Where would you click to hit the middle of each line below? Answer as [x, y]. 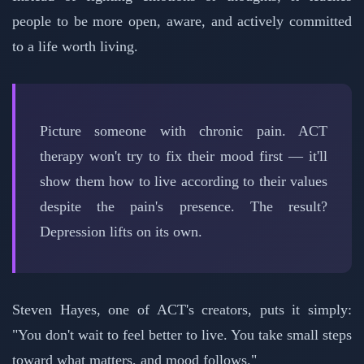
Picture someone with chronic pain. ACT [184, 130]
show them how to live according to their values [184, 181]
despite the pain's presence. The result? [184, 206]
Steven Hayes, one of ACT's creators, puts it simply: [182, 309]
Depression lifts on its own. [121, 231]
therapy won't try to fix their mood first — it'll [184, 156]
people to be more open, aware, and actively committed [182, 22]
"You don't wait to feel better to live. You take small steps [182, 334]
